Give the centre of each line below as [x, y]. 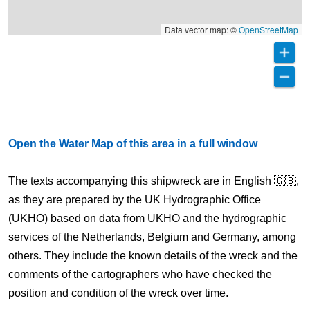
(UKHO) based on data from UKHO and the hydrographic [147, 218]
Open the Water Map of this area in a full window [133, 144]
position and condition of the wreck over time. [118, 293]
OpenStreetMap [268, 29]
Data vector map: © [202, 29]
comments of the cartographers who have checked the [140, 274]
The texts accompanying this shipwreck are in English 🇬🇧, [154, 181]
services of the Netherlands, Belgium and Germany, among [152, 237]
